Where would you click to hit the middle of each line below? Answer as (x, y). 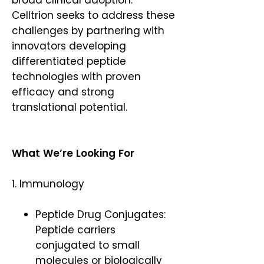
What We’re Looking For (75, 153)
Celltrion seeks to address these (93, 15)
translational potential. (71, 107)
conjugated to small (88, 245)
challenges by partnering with (88, 31)
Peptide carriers (75, 230)
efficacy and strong (63, 92)
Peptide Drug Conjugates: (100, 214)
